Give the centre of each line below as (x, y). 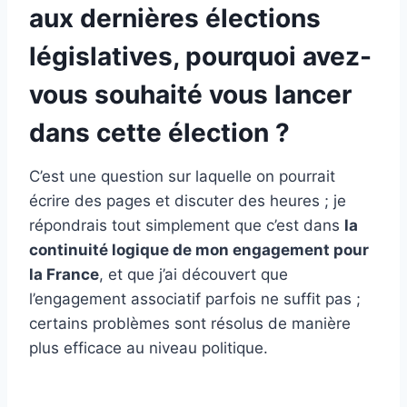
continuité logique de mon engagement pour (199, 250)
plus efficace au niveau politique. (149, 348)
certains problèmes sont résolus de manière (190, 324)
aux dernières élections (175, 19)
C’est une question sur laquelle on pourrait (182, 177)
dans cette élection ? (163, 133)
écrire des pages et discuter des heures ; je (188, 201)
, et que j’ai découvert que (194, 275)
